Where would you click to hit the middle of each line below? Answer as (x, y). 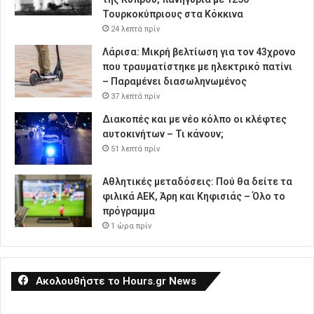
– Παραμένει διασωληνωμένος (175, 81)
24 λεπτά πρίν (135, 29)
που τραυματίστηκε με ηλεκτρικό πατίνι (197, 66)
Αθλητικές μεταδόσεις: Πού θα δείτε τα (197, 181)
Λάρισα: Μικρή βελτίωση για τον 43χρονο (199, 52)
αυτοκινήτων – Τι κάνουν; (163, 134)
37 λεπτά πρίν (135, 96)
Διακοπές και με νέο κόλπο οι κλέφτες (194, 119)
